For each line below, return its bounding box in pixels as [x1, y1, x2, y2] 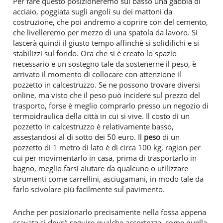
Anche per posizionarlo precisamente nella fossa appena [13, 207, 206, 217]
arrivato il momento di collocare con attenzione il [13, 69, 181, 79]
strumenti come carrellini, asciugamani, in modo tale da [13, 173, 204, 184]
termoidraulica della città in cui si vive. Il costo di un [13, 111, 190, 121]
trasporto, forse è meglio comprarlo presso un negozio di [13, 100, 209, 111]
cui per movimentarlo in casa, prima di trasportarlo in [13, 152, 197, 163]
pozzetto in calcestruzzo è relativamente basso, [13, 121, 174, 131]
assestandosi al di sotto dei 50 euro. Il [13, 131, 144, 142]
